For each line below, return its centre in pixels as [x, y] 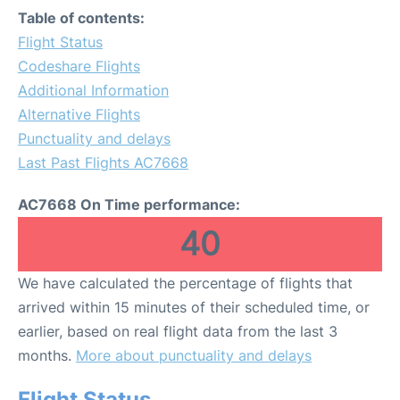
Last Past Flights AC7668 [103, 162]
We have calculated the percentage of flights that [185, 283]
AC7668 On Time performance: [129, 204]
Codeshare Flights [79, 66]
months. [47, 355]
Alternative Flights [79, 114]
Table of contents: [81, 18]
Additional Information [93, 90]
